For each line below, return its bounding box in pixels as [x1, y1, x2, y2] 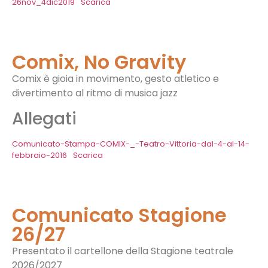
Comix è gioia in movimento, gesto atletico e [12, 71, 219, 86]
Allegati [12, 107, 77, 131]
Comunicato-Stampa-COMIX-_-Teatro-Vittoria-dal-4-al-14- [12, 139, 249, 150]
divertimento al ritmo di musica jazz [12, 86, 178, 100]
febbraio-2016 [12, 150, 67, 161]
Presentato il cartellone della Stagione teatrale [12, 244, 233, 258]
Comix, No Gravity [12, 48, 186, 75]
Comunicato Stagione [12, 202, 227, 229]
